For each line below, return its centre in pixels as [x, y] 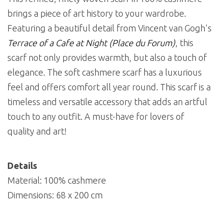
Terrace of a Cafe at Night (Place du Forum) [91, 43]
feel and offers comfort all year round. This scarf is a [109, 87]
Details [22, 166]
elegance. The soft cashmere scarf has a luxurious [105, 72]
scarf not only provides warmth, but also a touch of [107, 58]
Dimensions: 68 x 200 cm [55, 195]
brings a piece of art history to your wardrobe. [97, 14]
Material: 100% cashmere [57, 180]
